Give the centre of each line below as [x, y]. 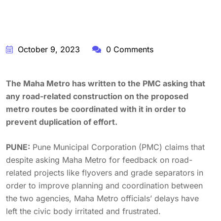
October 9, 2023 [48, 49]
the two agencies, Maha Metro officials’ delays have [102, 198]
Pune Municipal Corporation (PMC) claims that [117, 147]
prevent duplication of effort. [62, 122]
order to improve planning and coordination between [104, 185]
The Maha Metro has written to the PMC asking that [106, 83]
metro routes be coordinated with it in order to [96, 109]
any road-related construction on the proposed [97, 96]
